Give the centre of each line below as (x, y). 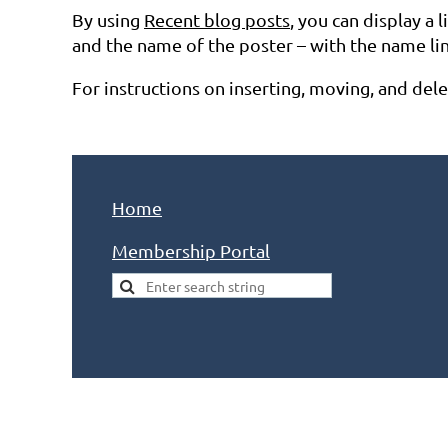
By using (108, 19)
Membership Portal (191, 250)
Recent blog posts (217, 19)
